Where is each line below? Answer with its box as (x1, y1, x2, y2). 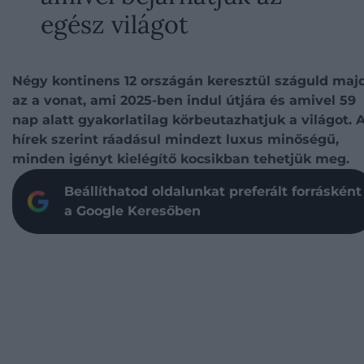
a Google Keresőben (64, 203, 201, 219)
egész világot (41, 8, 188, 40)
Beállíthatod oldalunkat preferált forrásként (64, 184, 362, 199)
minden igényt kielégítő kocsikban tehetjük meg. (12, 151, 349, 167)
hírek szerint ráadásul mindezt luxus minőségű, (12, 132, 339, 147)
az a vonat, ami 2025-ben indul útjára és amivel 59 (12, 93, 356, 108)
